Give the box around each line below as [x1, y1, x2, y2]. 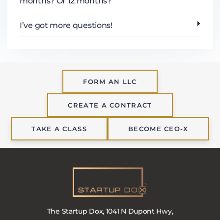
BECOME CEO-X [128, 125, 189, 133]
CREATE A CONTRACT [68, 101, 152, 110]
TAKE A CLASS [31, 125, 87, 133]
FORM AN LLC [83, 78, 137, 86]
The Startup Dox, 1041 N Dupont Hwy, [47, 207, 173, 216]
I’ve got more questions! [20, 21, 112, 30]
